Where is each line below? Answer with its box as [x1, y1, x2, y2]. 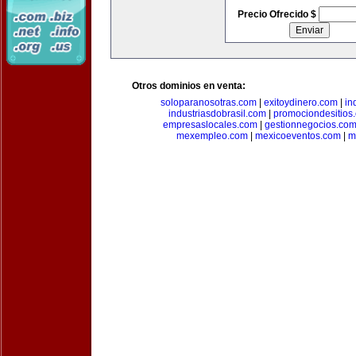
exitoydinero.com [264, 97, 338, 108]
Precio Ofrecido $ [237, 9, 319, 20]
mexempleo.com [176, 130, 248, 141]
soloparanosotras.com [161, 97, 257, 108]
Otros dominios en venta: [132, 80, 246, 91]
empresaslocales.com [162, 119, 257, 130]
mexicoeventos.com [254, 130, 341, 141]
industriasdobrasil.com [168, 108, 266, 119]
